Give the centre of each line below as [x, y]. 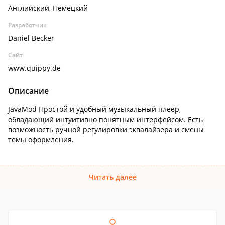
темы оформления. [41, 139]
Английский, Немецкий [48, 8]
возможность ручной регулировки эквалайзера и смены [106, 129]
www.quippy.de [34, 68]
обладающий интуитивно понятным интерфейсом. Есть [105, 119]
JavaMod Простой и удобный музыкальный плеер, [94, 109]
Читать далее [113, 177]
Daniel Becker [31, 38]
